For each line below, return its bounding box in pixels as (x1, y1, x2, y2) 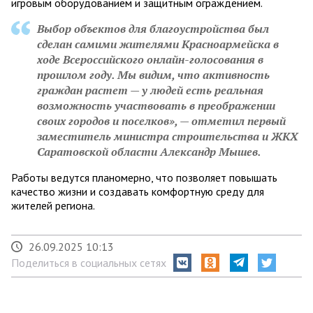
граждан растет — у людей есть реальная (37, 82, 263, 99)
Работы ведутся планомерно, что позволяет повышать (11, 170, 277, 185)
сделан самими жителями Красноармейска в (37, 36, 279, 52)
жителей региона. (11, 198, 95, 213)
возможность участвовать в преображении (37, 98, 275, 114)
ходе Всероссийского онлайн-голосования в (37, 52, 263, 68)
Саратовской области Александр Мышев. (37, 144, 261, 160)
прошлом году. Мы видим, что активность (37, 67, 270, 83)
